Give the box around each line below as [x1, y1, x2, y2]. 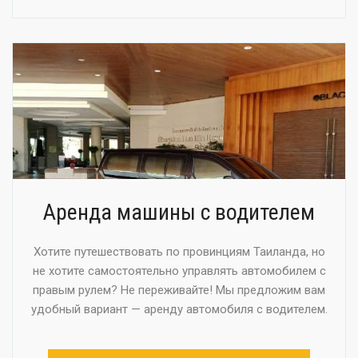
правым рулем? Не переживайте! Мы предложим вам [33, 282, 325, 297]
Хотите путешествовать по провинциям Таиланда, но [33, 244, 325, 259]
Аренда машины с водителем [43, 198, 315, 225]
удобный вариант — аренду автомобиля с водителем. [30, 301, 328, 316]
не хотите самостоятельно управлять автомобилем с [32, 263, 326, 278]
